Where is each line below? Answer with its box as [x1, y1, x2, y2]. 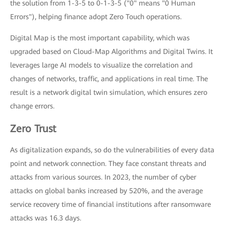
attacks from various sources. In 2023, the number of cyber [10, 173, 196, 182]
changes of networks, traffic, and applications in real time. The [10, 75, 208, 83]
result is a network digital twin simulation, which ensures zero [10, 88, 207, 97]
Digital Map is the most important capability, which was [10, 34, 190, 42]
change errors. [10, 102, 54, 110]
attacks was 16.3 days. [10, 214, 81, 222]
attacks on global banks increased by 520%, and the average [10, 187, 203, 195]
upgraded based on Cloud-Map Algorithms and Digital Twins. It [10, 47, 213, 56]
